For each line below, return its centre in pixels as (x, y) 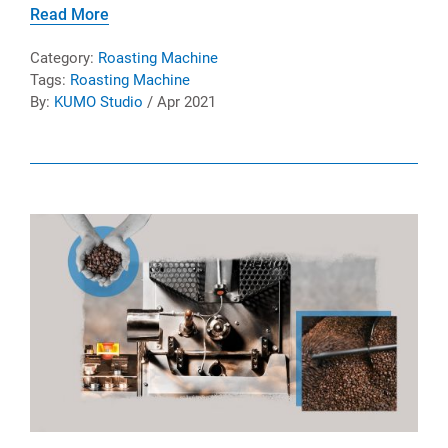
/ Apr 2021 (179, 102)
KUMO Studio (98, 102)
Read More (69, 15)
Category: (64, 58)
